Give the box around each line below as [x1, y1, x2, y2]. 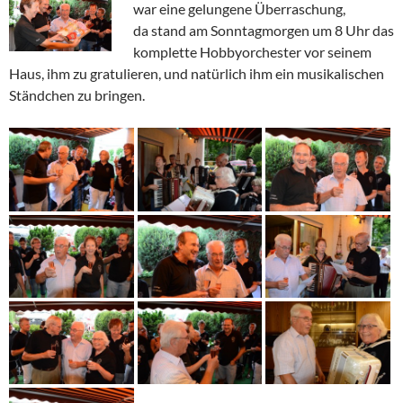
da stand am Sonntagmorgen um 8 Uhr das [133, 22, 394, 40]
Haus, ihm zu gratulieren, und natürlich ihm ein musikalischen [9, 65, 384, 83]
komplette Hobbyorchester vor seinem [133, 43, 372, 61]
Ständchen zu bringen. [9, 86, 145, 104]
